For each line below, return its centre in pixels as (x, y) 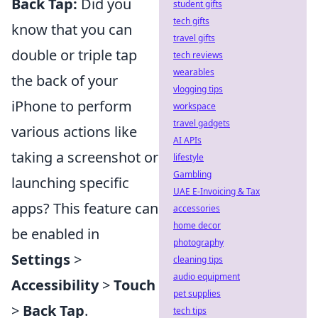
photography (198, 242)
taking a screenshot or (85, 157)
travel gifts (194, 38)
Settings (41, 259)
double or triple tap (74, 55)
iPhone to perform (72, 106)
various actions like (74, 131)
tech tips (190, 311)
